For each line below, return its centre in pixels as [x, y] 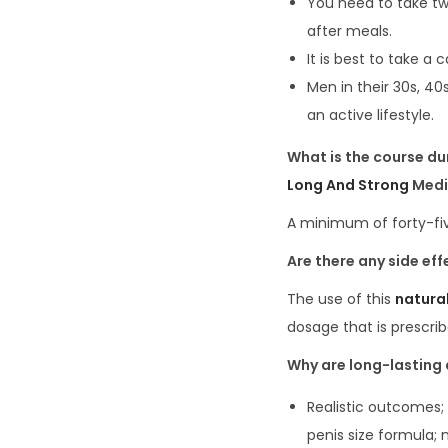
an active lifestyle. [370, 115]
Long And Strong [348, 185]
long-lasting [397, 365]
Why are [318, 365]
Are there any [337, 261]
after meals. [349, 31]
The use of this [341, 299]
